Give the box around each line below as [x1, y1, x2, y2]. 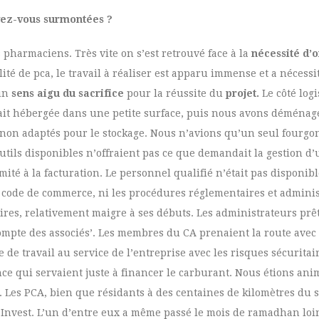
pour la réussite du [124, 88, 226, 99]
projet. [226, 88, 262, 99]
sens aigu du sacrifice [11, 88, 124, 99]
